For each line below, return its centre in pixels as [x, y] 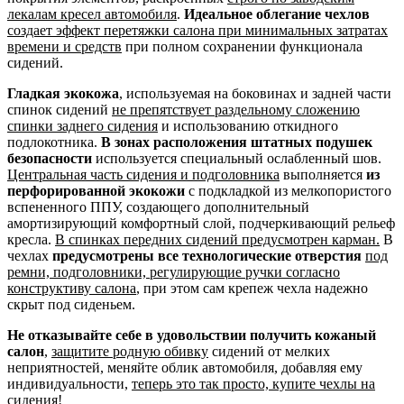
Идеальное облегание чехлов [277, 14]
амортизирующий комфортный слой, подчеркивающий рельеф [201, 223]
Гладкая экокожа [63, 93]
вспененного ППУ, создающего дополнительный [158, 207]
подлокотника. [52, 142]
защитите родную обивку [130, 351]
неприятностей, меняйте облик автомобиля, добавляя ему [185, 367]
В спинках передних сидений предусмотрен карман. [217, 239]
